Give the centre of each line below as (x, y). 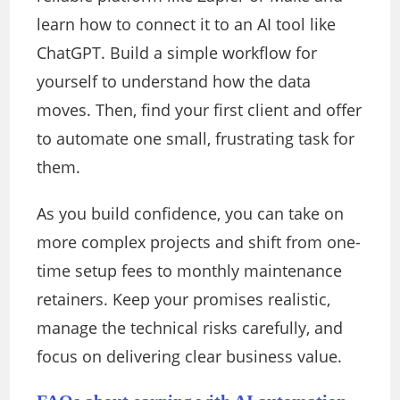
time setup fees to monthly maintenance (190, 271)
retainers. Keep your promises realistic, (184, 300)
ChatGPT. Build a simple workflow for (177, 53)
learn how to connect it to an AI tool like (187, 25)
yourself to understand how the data (174, 82)
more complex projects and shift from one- (199, 242)
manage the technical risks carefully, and (190, 328)
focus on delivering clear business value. (190, 357)
